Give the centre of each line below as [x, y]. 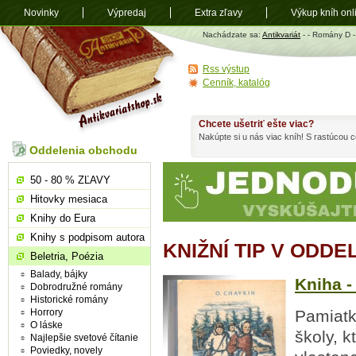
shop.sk [193, 39]
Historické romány [69, 300]
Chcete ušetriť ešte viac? [256, 124]
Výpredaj [127, 13]
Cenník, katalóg [236, 83]
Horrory [46, 312]
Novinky [41, 13]
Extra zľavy [219, 13]
